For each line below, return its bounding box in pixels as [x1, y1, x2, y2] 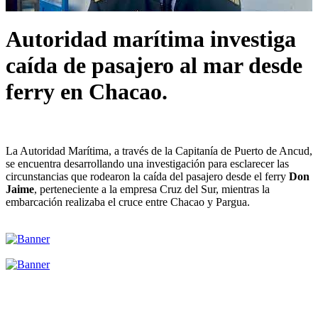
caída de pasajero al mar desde [6, 53, 302, 79]
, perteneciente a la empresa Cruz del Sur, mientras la [34, 182, 270, 195]
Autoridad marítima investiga [6, 26, 296, 53]
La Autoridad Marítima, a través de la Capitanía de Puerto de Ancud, [6, 144, 312, 157]
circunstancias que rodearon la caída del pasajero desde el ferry [6, 170, 289, 182]
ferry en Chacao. [6, 79, 168, 105]
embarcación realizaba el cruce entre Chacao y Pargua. [6, 195, 250, 208]
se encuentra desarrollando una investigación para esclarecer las [6, 157, 289, 170]
